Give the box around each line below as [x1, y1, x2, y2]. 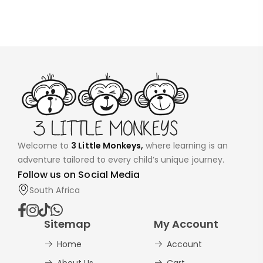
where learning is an [143, 140, 228, 152]
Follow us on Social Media [18, 168, 140, 182]
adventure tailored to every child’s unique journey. [18, 154, 224, 166]
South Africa [29, 184, 80, 197]
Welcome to [18, 140, 72, 152]
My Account [153, 217, 218, 232]
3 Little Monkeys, [71, 140, 143, 152]
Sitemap [44, 217, 91, 232]
